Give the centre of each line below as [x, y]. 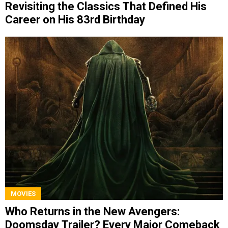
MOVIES [23, 193]
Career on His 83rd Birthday [75, 20]
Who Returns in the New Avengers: [92, 211]
